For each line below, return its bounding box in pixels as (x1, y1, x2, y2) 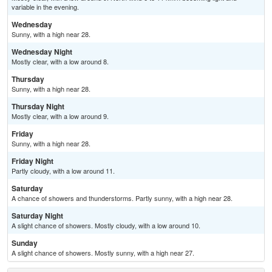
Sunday (12, 237, 38, 249)
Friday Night (12, 155, 53, 167)
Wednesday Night (12, 46, 72, 58)
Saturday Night (12, 210, 63, 222)
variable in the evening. (12, 2, 79, 12)
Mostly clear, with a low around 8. (12, 56, 109, 67)
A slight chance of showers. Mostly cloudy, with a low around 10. (12, 220, 200, 231)
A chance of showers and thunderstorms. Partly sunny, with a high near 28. (12, 193, 233, 203)
